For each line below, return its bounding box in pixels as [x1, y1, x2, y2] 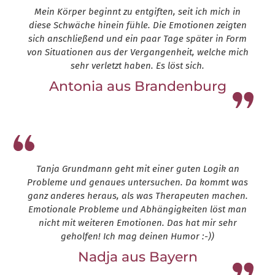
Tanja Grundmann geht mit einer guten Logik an [36, 163, 239, 175]
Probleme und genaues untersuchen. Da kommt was [27, 177, 248, 188]
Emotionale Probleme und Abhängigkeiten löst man [28, 204, 247, 215]
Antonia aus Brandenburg [48, 78, 227, 95]
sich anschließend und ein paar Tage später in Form [28, 33, 247, 45]
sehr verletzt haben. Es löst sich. [71, 60, 204, 72]
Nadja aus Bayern [77, 249, 198, 266]
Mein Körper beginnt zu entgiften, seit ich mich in [34, 6, 241, 18]
